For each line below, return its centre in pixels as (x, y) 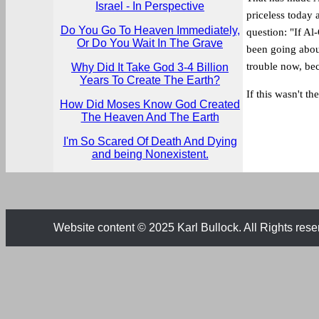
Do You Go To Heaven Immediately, (150, 30)
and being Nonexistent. (150, 154)
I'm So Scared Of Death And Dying (150, 141)
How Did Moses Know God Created (150, 104)
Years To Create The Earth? (150, 80)
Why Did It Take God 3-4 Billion (150, 67)
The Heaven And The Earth (150, 117)
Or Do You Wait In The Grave (150, 43)
